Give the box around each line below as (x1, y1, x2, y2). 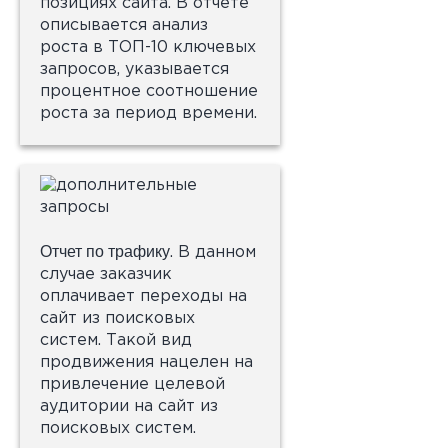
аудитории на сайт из (40, 399, 218, 414)
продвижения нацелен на (40, 355, 253, 370)
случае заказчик (40, 267, 172, 282)
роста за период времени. (40, 106, 257, 121)
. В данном (170, 245, 256, 260)
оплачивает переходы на (40, 289, 247, 304)
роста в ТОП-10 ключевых (40, 40, 256, 55)
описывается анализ (40, 18, 208, 33)
